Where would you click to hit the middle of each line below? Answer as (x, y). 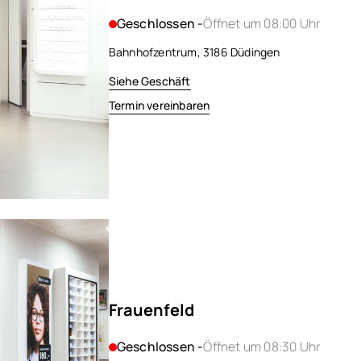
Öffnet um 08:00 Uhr (262, 24)
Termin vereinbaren (159, 106)
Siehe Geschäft (149, 81)
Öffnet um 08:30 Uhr (262, 347)
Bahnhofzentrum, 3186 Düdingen (194, 52)
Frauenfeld (151, 310)
